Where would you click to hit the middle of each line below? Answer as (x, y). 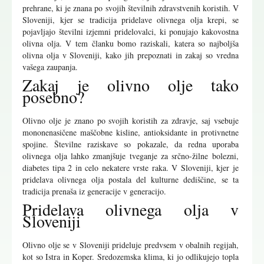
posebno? (54, 97)
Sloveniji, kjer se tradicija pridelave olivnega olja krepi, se (131, 20)
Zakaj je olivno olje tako (131, 85)
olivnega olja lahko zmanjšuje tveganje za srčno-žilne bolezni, (131, 156)
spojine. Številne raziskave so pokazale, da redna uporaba (131, 144)
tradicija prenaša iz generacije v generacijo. (95, 192)
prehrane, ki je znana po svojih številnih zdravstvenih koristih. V (131, 8)
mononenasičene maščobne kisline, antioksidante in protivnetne (131, 133)
